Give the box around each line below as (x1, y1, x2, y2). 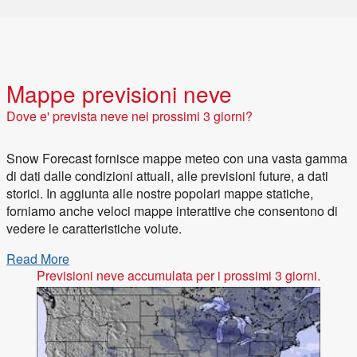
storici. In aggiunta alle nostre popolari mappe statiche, (6, 184, 313, 203)
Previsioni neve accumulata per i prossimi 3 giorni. (37, 266, 320, 285)
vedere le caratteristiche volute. (6, 219, 182, 238)
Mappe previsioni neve (25, 77, 232, 110)
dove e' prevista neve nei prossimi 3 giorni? (16, 107, 253, 126)
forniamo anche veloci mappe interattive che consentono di (6, 202, 338, 221)
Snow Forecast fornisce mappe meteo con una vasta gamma (6, 149, 347, 168)
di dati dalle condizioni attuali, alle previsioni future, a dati (6, 167, 328, 186)
